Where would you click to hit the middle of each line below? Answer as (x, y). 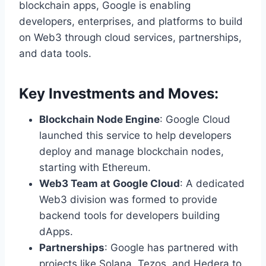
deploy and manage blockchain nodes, (132, 152)
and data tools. (55, 54)
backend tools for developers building (129, 216)
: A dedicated (212, 184)
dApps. (56, 232)
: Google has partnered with (171, 248)
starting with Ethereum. (95, 168)
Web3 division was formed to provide (128, 200)
